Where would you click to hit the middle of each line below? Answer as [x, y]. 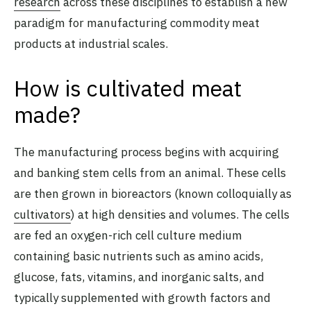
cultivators [42, 214]
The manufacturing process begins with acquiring [146, 152]
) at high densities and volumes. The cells [180, 214]
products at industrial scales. [91, 43]
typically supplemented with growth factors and [142, 297]
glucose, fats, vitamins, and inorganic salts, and [139, 277]
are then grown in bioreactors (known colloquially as [153, 193]
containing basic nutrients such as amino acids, [138, 256]
